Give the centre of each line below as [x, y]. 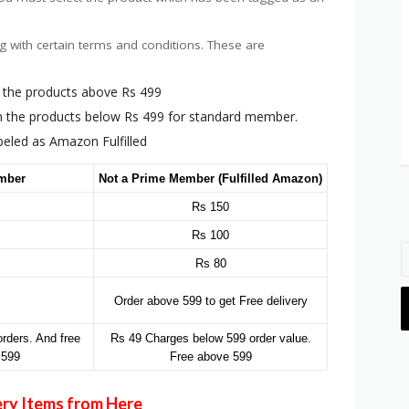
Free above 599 [210, 357]
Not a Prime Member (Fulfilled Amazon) [210, 179]
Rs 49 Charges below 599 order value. [210, 339]
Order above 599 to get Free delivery [210, 301]
